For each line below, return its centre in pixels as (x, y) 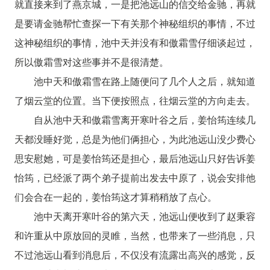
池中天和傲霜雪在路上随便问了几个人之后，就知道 (145, 81)
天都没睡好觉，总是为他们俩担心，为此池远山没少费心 (135, 139)
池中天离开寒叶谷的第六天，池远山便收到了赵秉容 (145, 216)
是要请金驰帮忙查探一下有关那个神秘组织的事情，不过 (135, 23)
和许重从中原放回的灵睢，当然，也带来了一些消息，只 (135, 235)
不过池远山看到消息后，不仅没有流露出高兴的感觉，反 (135, 254)
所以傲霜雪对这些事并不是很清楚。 (91, 61)
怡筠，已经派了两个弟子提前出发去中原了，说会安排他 (135, 177)
